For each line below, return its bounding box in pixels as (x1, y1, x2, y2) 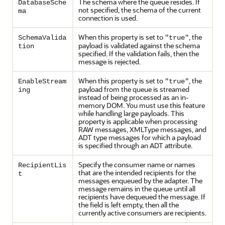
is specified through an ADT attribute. (78, 141, 192, 150)
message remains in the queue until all (78, 184, 195, 193)
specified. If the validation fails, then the (78, 49, 199, 58)
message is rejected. (78, 57, 141, 66)
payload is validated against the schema (78, 41, 200, 50)
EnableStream (18, 77, 66, 85)
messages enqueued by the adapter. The (78, 176, 202, 185)
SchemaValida (18, 34, 66, 42)
